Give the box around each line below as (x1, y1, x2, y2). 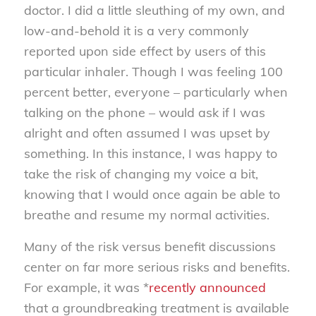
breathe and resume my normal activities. (23, 207, 269, 224)
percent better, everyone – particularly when (23, 84, 288, 101)
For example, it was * (23, 279, 149, 296)
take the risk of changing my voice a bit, (23, 166, 258, 183)
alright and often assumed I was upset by (23, 125, 270, 142)
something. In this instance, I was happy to (23, 145, 277, 162)
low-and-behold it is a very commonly (23, 23, 249, 39)
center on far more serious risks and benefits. (23, 258, 290, 275)
